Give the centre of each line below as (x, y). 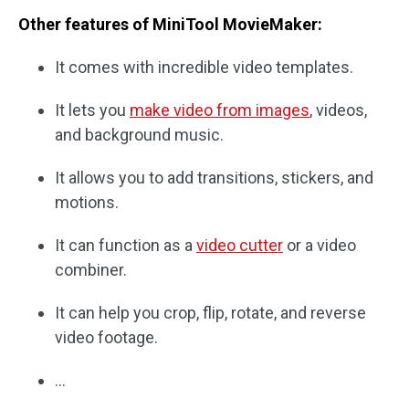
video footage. (106, 338)
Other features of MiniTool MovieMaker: (170, 25)
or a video (320, 246)
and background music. (139, 135)
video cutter (240, 246)
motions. (87, 203)
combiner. (91, 270)
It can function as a (126, 246)
